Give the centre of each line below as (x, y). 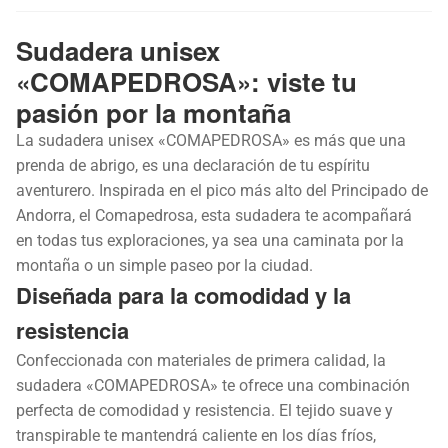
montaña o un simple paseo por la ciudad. (164, 265)
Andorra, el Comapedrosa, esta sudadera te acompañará (214, 215)
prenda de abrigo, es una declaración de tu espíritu (193, 165)
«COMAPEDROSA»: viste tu (186, 81)
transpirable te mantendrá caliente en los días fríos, (196, 435)
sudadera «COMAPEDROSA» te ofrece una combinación (213, 385)
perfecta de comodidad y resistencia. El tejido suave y (204, 410)
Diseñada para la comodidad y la (183, 294)
